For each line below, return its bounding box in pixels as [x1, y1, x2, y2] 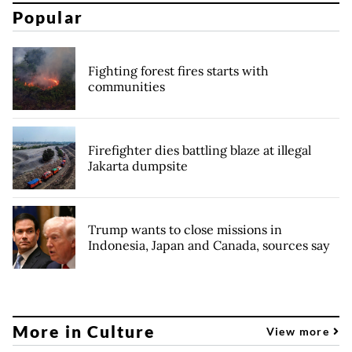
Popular [13, 7, 83, 27]
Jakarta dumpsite [88, 158, 188, 174]
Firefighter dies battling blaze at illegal [88, 142, 311, 159]
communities [88, 79, 165, 95]
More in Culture [13, 321, 156, 341]
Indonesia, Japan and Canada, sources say [88, 237, 329, 254]
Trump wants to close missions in [88, 222, 282, 238]
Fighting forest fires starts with [88, 63, 269, 79]
